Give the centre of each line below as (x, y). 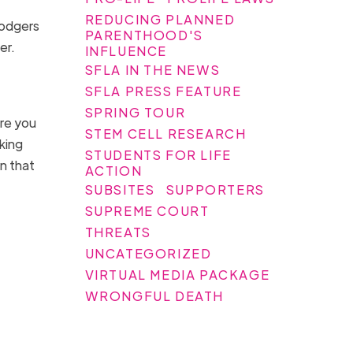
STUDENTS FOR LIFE (158, 154)
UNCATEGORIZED (148, 253)
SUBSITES (120, 189)
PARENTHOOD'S (144, 35)
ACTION (113, 170)
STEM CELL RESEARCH (165, 133)
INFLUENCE (126, 50)
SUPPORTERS (215, 189)
